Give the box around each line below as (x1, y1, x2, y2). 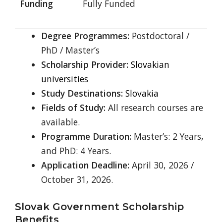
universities (41, 73, 88, 85)
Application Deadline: (41, 159, 129, 171)
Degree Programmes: (41, 30, 129, 42)
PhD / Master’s (41, 44, 100, 56)
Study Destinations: (41, 87, 123, 100)
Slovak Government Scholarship (15, 200, 184, 213)
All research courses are (108, 102, 203, 114)
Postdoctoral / (129, 30, 189, 42)
